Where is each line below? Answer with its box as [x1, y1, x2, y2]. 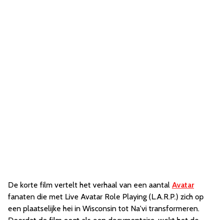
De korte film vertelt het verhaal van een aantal [8, 180, 172, 190]
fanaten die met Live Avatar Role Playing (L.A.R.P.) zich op [8, 192, 204, 201]
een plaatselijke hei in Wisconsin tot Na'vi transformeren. [8, 204, 199, 213]
